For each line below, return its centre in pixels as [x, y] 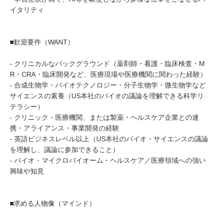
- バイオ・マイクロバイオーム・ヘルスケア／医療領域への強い [108, 160]
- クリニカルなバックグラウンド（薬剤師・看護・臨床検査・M [107, 64]
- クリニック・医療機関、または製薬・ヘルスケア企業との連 [104, 117]
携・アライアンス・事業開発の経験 [65, 128]
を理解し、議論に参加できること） [65, 150]
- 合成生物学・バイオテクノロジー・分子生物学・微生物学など [108, 85]
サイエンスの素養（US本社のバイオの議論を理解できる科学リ [107, 96]
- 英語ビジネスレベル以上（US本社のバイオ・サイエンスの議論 [109, 139]
